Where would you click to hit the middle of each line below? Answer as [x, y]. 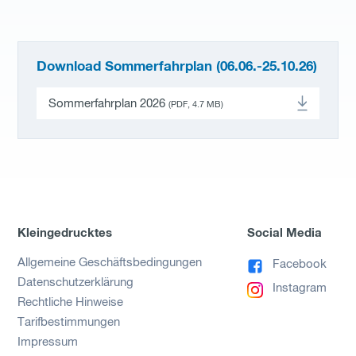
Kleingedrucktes [65, 234]
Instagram [299, 288]
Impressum [48, 342]
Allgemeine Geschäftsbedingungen [110, 263]
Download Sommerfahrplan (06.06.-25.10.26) [176, 68]
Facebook [299, 265]
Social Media [285, 234]
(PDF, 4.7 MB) [195, 104]
